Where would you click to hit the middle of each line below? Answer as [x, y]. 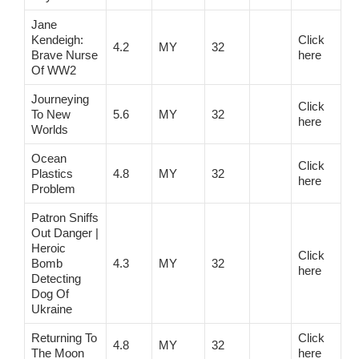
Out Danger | [65, 232]
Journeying [60, 99]
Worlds [50, 129]
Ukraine [52, 309]
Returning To [64, 337]
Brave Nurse [65, 54]
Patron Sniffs [65, 217]
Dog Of [50, 293]
